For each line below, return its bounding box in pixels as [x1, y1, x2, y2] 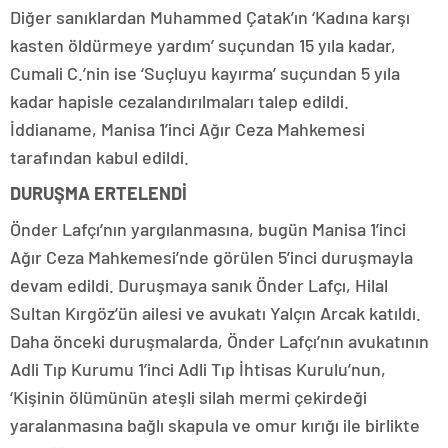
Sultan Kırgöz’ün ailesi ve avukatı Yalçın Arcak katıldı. [10, 301, 421, 324]
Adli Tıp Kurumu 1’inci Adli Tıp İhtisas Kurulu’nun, [10, 357, 386, 380]
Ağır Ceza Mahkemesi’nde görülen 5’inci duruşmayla [10, 245, 413, 268]
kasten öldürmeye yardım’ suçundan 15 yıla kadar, [10, 33, 396, 56]
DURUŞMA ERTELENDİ [10, 181, 187, 204]
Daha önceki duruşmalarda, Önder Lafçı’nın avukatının [10, 329, 429, 352]
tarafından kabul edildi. [10, 145, 189, 168]
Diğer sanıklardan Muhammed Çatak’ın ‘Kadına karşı [10, 5, 410, 28]
